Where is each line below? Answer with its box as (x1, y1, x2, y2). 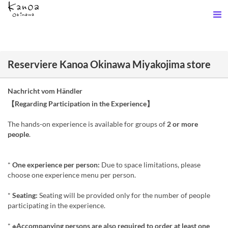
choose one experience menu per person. (8, 170, 136, 179)
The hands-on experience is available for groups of (8, 120, 167, 128)
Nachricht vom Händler (8, 87, 82, 95)
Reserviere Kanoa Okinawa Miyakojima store (8, 58, 211, 70)
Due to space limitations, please (100, 160, 201, 169)
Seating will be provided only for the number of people (38, 191, 210, 199)
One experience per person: (12, 160, 100, 169)
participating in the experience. (8, 201, 105, 210)
